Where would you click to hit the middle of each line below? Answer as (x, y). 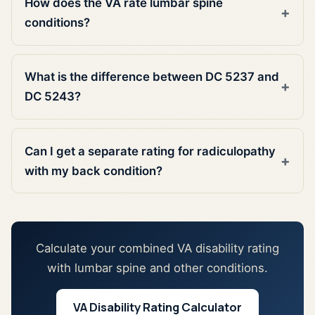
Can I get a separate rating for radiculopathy (150, 151)
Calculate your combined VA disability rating (157, 249)
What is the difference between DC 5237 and (152, 77)
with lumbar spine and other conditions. (157, 268)
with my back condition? (94, 171)
